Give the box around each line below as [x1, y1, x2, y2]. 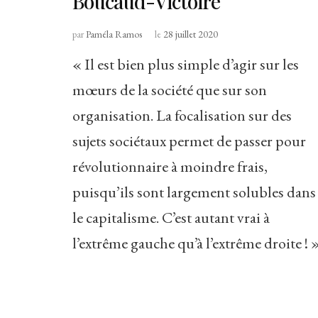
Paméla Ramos [86, 28, 142, 41]
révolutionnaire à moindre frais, [72, 156, 268, 177]
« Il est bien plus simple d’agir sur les [72, 54, 299, 75]
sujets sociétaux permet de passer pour [72, 131, 306, 152]
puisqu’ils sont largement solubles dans [72, 182, 316, 203]
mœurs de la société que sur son [72, 79, 267, 101]
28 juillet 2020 [163, 28, 218, 41]
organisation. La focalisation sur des [72, 105, 292, 126]
